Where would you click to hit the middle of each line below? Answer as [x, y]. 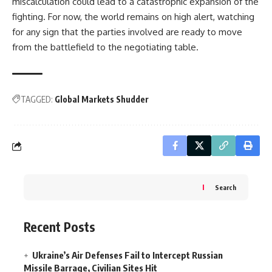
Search [226, 187]
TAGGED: [37, 99]
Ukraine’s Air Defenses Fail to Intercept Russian [127, 255]
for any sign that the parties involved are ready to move [127, 32]
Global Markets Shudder [102, 99]
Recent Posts [59, 227]
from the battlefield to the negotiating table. [105, 47]
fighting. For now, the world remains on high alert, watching [133, 17]
